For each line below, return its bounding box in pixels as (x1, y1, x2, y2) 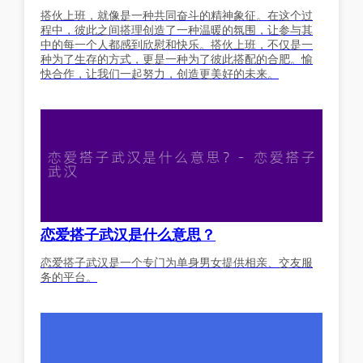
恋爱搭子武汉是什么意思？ (41, 226, 216, 243)
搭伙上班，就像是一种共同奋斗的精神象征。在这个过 (41, 8, 313, 22)
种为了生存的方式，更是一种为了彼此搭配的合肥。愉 (41, 52, 313, 66)
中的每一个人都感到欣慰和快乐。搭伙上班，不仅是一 (41, 37, 313, 51)
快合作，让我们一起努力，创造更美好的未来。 (41, 66, 279, 80)
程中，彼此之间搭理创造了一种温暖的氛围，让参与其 (41, 23, 313, 36)
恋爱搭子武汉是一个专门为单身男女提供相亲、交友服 (41, 255, 313, 269)
